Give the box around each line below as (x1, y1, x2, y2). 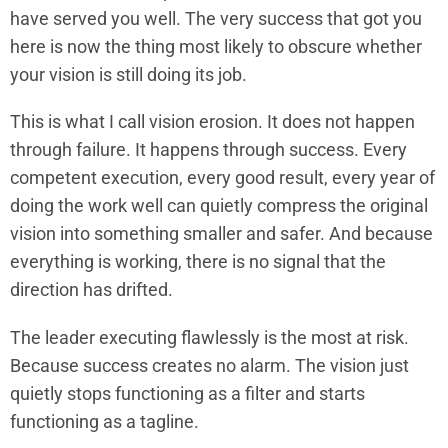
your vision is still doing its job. (10, 64, 247, 86)
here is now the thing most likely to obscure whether (10, 36, 422, 58)
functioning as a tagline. (10, 410, 199, 432)
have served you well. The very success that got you (10, 8, 422, 30)
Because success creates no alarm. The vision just (10, 354, 409, 376)
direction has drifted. (10, 279, 173, 301)
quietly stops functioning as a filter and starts (10, 382, 365, 404)
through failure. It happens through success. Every (10, 139, 407, 161)
